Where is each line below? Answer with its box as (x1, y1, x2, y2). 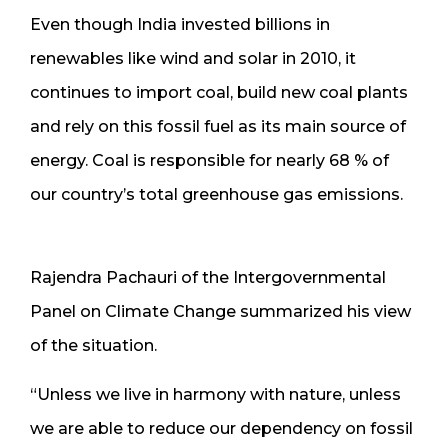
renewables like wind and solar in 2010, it (30, 49, 356, 69)
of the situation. (30, 336, 165, 356)
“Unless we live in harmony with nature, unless (30, 385, 401, 405)
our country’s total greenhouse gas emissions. (30, 185, 403, 205)
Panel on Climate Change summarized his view (30, 302, 411, 322)
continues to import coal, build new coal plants (30, 83, 408, 103)
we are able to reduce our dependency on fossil (30, 419, 413, 439)
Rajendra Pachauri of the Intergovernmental (30, 268, 386, 288)
